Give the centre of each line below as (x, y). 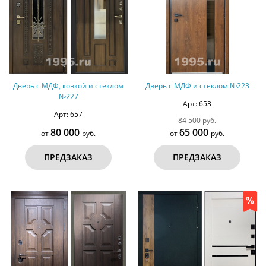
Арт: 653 (197, 103)
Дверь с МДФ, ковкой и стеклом (69, 85)
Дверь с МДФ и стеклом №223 (197, 85)
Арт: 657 (69, 114)
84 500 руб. (197, 120)
